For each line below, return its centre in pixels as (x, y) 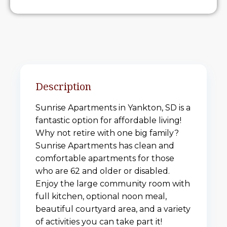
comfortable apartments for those (105, 159)
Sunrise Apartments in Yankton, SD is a (113, 108)
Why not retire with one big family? (107, 133)
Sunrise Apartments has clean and (105, 146)
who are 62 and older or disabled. (103, 171)
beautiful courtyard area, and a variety (113, 209)
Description (63, 87)
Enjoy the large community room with (113, 184)
